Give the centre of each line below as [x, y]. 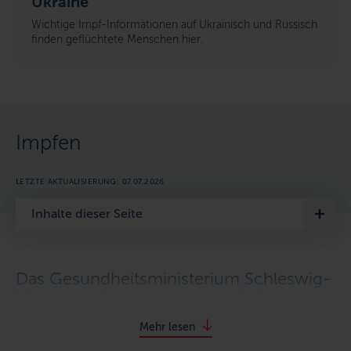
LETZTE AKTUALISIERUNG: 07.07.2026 [90, 181]
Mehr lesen [167, 327]
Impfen [49, 143]
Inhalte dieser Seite [87, 213]
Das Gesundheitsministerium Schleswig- [174, 278]
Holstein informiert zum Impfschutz [155, 299]
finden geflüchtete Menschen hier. [117, 39]
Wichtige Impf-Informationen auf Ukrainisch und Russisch [174, 24]
